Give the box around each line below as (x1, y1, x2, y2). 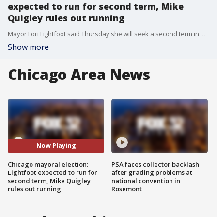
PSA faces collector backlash (111, 159, 199, 169)
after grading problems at (111, 168, 192, 177)
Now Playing (36, 141, 76, 150)
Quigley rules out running (8, 12, 124, 24)
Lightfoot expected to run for (8, 168, 97, 177)
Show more (8, 42, 49, 52)
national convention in (111, 176, 180, 185)
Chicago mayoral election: (8, 159, 88, 169)
